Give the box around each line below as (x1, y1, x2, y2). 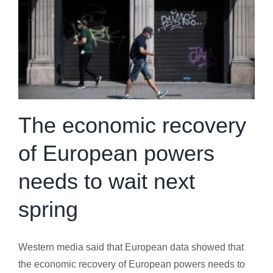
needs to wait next (18, 168, 195, 194)
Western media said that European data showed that (18, 241, 244, 252)
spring (18, 196, 78, 222)
